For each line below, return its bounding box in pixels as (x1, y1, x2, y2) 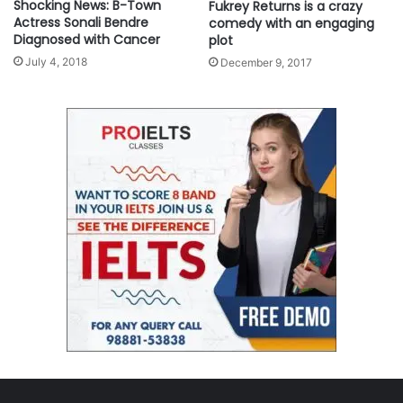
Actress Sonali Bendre (13, 13, 148, 32)
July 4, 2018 (25, 55, 87, 69)
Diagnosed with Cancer (13, 31, 160, 49)
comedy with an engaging (209, 14, 374, 33)
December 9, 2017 (220, 56, 312, 70)
